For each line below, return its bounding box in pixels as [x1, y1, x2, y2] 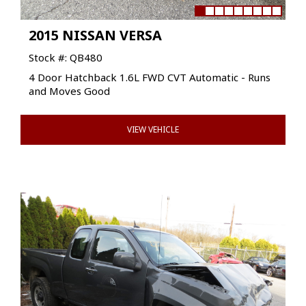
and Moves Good [29, 83, 110, 98]
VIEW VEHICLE [127, 123, 179, 135]
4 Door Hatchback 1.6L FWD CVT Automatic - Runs [29, 70, 270, 84]
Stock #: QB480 [29, 50, 102, 64]
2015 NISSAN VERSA [29, 25, 162, 44]
